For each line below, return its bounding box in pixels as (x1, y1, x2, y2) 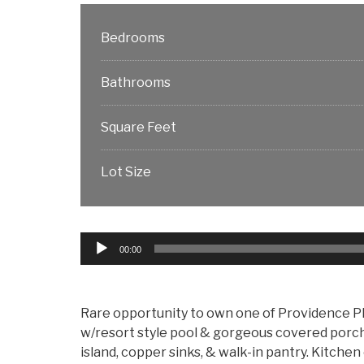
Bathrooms (100, 74, 171, 90)
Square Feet (100, 119, 176, 135)
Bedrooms (100, 29, 165, 45)
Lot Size (100, 163, 151, 180)
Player (79, 252, 119, 268)
